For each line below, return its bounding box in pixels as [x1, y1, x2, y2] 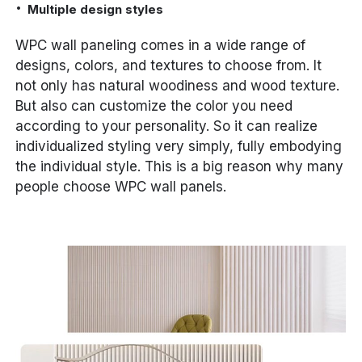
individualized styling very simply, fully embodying [15, 138, 343, 155]
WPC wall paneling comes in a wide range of [15, 37, 306, 54]
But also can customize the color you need [15, 98, 293, 115]
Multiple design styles [27, 2, 164, 18]
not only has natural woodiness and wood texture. [15, 78, 340, 95]
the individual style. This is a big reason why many [15, 158, 344, 175]
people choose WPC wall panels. [15, 179, 227, 196]
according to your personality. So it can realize [15, 118, 318, 135]
